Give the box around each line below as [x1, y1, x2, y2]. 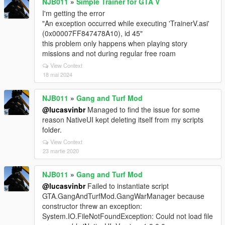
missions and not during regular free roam [42, 48, 176, 58]
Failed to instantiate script [85, 181, 169, 191]
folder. [42, 125, 62, 135]
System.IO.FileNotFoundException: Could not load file [42, 211, 213, 221]
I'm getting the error [42, 8, 105, 18]
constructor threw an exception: [42, 201, 142, 211]
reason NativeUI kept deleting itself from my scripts [42, 115, 203, 125]
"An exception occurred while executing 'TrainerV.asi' [42, 18, 209, 28]
